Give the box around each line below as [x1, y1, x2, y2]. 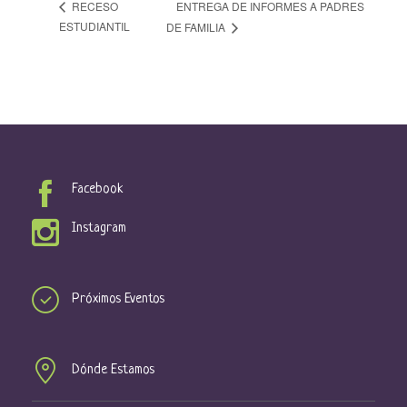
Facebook [72, 181, 124, 197]
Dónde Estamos [72, 362, 154, 378]
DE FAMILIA [165, 18, 228, 35]
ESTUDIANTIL [59, 17, 130, 34]
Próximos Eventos [72, 291, 164, 307]
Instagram [72, 220, 126, 236]
